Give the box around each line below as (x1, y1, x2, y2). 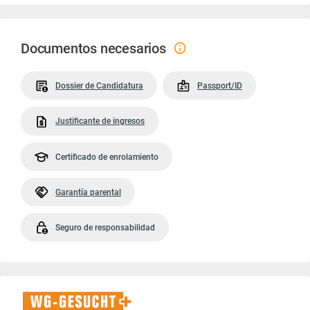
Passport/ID (197, 81, 242, 91)
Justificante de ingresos (55, 116, 145, 127)
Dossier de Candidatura (55, 81, 143, 91)
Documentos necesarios (21, 40, 166, 57)
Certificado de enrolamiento (55, 152, 158, 162)
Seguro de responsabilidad (55, 223, 155, 233)
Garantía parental (55, 187, 121, 197)
